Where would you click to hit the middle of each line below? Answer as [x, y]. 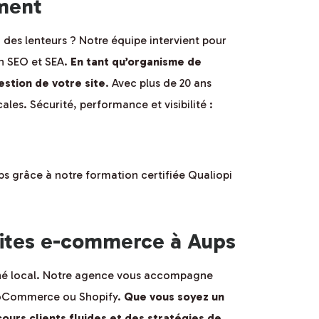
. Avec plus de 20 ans [158, 83]
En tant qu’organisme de [136, 61]
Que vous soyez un [174, 296]
